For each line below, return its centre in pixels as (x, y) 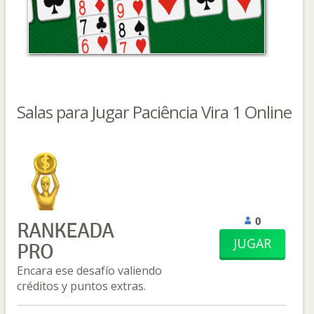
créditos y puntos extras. (81, 286)
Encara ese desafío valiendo (89, 271)
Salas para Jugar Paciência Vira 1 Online (154, 112)
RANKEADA (65, 231)
